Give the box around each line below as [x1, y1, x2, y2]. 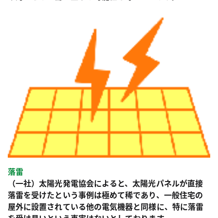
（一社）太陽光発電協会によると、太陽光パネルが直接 [8, 177, 203, 189]
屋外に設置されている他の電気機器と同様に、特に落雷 [8, 200, 203, 213]
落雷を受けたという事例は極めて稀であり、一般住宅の [8, 189, 203, 201]
